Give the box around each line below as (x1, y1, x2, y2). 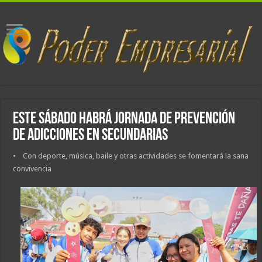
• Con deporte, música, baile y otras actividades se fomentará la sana (13, 151, 249, 160)
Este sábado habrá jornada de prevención (13, 111, 236, 127)
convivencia (13, 164, 52, 173)
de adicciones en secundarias (13, 127, 168, 144)
